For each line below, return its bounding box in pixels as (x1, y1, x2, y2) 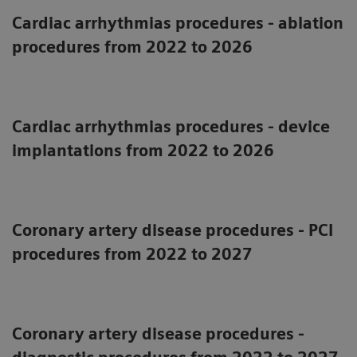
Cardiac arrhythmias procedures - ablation (12, 13, 343, 33)
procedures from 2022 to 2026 (12, 37, 253, 57)
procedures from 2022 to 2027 (12, 244, 253, 264)
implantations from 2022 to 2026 (12, 140, 274, 160)
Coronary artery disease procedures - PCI (12, 220, 333, 240)
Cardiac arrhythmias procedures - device (12, 116, 330, 136)
